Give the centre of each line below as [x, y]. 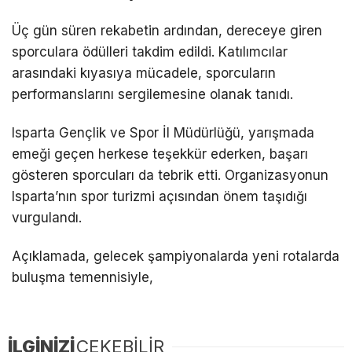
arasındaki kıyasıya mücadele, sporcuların [144, 73]
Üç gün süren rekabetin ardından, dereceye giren [167, 31]
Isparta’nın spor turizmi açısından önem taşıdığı [159, 197]
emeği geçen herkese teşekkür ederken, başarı [160, 154]
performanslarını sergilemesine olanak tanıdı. [152, 95]
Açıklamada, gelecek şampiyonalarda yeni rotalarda [176, 257]
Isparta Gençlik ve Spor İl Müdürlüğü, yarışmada [163, 133]
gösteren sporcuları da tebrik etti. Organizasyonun [170, 176]
